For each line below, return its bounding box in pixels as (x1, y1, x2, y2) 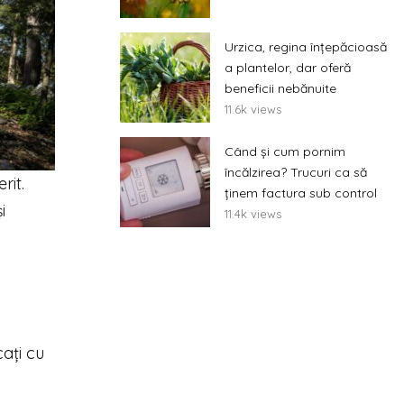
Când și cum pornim (225, 143, 345, 160)
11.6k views (225, 102, 281, 116)
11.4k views (225, 207, 281, 221)
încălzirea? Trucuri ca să (225, 164, 367, 180)
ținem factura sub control (225, 185, 377, 201)
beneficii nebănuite (225, 80, 336, 96)
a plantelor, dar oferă (225, 60, 351, 76)
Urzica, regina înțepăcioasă (225, 39, 387, 55)
